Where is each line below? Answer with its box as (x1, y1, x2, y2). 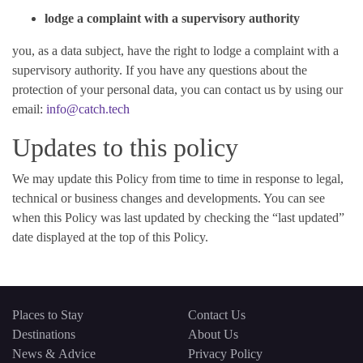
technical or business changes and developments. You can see (12, 191, 325, 205)
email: (12, 102, 46, 116)
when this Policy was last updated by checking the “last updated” (12, 211, 344, 224)
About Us (188, 327, 238, 341)
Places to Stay (12, 308, 83, 322)
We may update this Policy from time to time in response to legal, (12, 172, 344, 186)
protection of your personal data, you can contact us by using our (12, 83, 343, 96)
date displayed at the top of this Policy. (12, 230, 208, 244)
